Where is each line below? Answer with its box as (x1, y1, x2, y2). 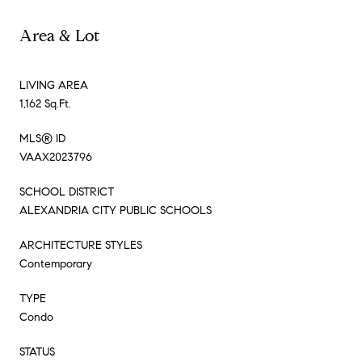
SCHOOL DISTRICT (19, 184, 114, 199)
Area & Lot (19, 25, 99, 46)
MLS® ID (19, 131, 65, 145)
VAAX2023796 (19, 149, 92, 164)
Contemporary (19, 256, 92, 271)
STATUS (19, 344, 55, 359)
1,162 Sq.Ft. (19, 96, 71, 111)
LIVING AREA (19, 78, 88, 92)
